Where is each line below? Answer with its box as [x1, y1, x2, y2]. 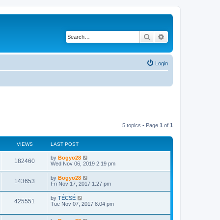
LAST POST [51, 141, 79, 147]
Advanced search [165, 32, 217, 41]
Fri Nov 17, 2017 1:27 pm [51, 181, 111, 187]
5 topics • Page [122, 122, 160, 128]
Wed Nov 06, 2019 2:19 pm [51, 161, 115, 166]
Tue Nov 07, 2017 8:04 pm [51, 201, 114, 207]
